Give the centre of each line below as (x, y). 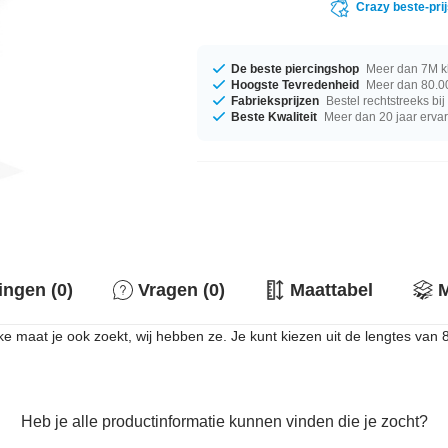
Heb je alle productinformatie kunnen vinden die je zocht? (224, 421)
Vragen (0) (181, 290)
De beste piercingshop (295, 68)
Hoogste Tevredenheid (295, 84)
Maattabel (331, 290)
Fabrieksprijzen (275, 100)
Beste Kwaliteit (274, 116)
